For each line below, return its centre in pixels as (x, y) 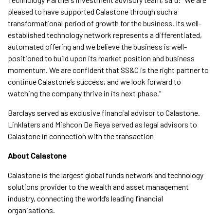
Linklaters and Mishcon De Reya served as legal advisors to (102, 125)
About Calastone (37, 156)
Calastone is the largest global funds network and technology (106, 175)
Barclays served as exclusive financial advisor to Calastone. (104, 113)
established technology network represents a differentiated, (105, 35)
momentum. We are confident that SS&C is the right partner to (108, 70)
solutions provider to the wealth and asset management (98, 187)
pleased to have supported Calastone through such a (93, 12)
